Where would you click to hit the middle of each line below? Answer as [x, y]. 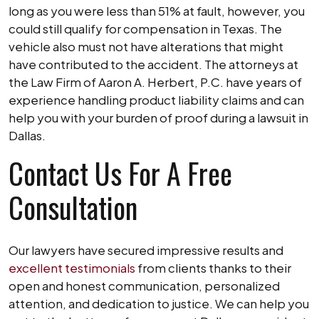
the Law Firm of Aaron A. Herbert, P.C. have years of [155, 82]
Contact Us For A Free [120, 173]
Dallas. [27, 135]
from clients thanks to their [213, 268]
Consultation [73, 207]
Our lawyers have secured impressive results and [146, 250]
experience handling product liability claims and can [156, 100]
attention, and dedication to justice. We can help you [159, 303]
